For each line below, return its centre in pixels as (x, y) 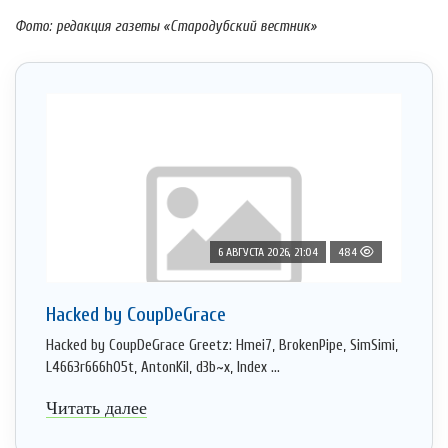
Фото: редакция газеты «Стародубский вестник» (168, 27)
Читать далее (96, 408)
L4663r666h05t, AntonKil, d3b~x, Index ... (163, 368)
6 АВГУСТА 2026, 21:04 (268, 252)
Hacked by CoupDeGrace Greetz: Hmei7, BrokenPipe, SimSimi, (222, 346)
